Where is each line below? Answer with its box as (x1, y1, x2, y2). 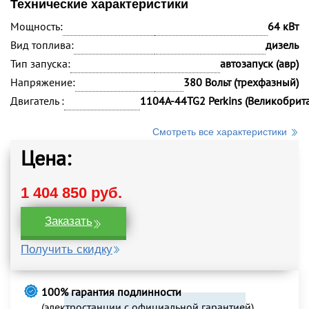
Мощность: (10, 19, 63, 33)
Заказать (45, 215, 92, 228)
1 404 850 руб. (21, 184, 122, 201)
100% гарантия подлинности (41, 285, 181, 299)
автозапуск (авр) (220, 57, 299, 70)
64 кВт (268, 19, 299, 33)
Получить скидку (77, 243, 112, 256)
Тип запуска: (10, 57, 70, 70)
